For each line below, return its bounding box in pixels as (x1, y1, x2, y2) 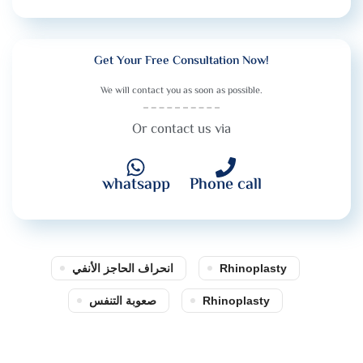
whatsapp (101, 172, 170, 198)
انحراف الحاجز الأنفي (72, 261, 173, 275)
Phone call (189, 172, 262, 198)
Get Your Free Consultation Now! (94, 51, 269, 70)
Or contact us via (132, 118, 231, 140)
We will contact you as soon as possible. (100, 83, 263, 99)
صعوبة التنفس (89, 293, 156, 307)
